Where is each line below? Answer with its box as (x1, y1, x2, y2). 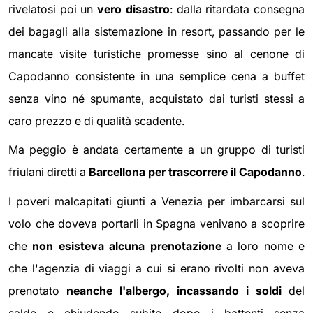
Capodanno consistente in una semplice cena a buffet (8, 68, 305, 83)
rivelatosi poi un (8, 1, 98, 16)
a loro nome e (221, 238, 305, 253)
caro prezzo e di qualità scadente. (8, 113, 184, 128)
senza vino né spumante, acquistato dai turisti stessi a (8, 91, 305, 105)
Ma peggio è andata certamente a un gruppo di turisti (8, 143, 305, 157)
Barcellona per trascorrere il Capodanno (89, 165, 302, 180)
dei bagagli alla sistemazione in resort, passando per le (8, 24, 305, 38)
